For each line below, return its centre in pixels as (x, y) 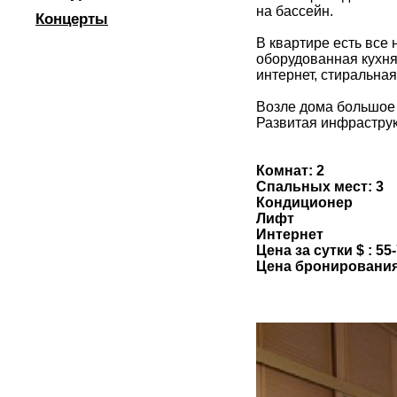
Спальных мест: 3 (320, 186)
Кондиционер (304, 202)
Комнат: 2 (290, 170)
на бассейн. (295, 11)
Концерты (72, 19)
